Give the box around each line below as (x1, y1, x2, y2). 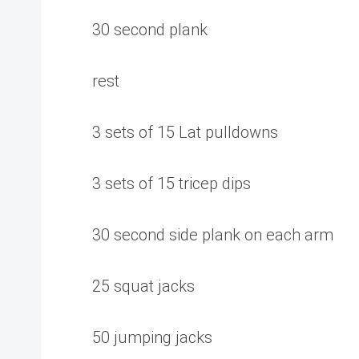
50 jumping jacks (92, 328, 212, 347)
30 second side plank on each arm (92, 225, 333, 244)
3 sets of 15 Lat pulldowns (92, 123, 278, 142)
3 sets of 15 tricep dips (92, 174, 251, 193)
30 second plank (92, 20, 208, 39)
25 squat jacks (92, 276, 195, 296)
